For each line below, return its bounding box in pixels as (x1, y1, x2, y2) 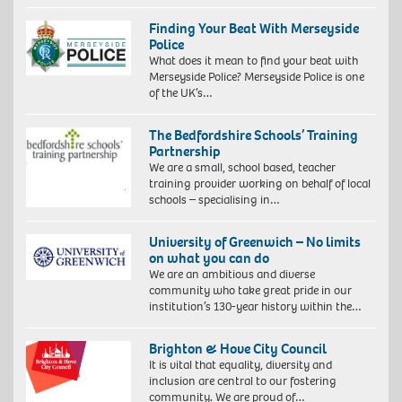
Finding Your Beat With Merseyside (148, 19, 359, 39)
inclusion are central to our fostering (148, 372, 336, 390)
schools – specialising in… (148, 191, 280, 209)
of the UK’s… (148, 84, 213, 102)
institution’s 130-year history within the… (148, 298, 362, 316)
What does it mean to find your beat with (148, 52, 358, 70)
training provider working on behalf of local (148, 175, 371, 193)
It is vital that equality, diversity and (148, 356, 332, 374)
